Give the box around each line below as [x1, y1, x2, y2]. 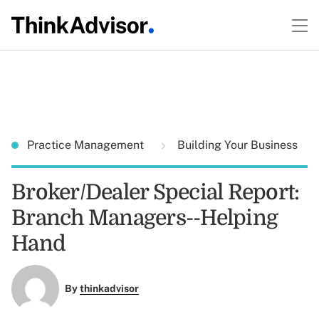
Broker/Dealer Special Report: [11, 180, 300, 204]
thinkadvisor [79, 283, 139, 295]
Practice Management [27, 138, 147, 152]
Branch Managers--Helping [11, 206, 278, 230]
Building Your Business [174, 138, 298, 152]
